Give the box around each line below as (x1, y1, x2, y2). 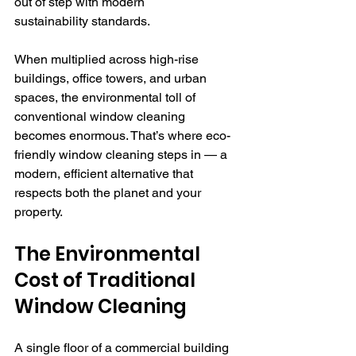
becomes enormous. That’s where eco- (14, 127, 230, 143)
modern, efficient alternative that (14, 165, 196, 181)
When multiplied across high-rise (14, 51, 202, 67)
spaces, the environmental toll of (14, 89, 199, 105)
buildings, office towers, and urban (14, 70, 210, 86)
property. (14, 203, 63, 219)
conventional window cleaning (14, 108, 188, 124)
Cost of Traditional (14, 266, 199, 293)
